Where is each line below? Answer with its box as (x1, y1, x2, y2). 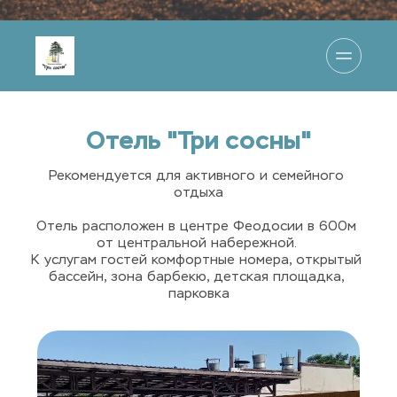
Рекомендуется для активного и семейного (49, 169, 344, 183)
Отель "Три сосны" (85, 124, 312, 156)
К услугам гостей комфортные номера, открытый (31, 253, 362, 267)
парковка (167, 287, 230, 300)
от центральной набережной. (97, 237, 300, 250)
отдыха (174, 186, 223, 199)
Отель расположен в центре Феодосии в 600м (36, 220, 356, 233)
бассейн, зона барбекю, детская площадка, (48, 270, 345, 284)
